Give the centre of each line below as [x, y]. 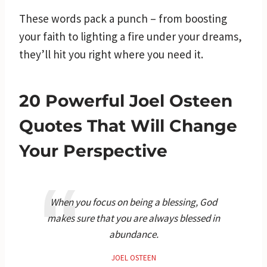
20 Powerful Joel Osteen [126, 100]
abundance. [133, 234]
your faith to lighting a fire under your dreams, [131, 36]
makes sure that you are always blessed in [133, 218]
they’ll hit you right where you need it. [111, 54]
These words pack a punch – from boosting [123, 18]
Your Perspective [93, 150]
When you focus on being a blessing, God [133, 202]
